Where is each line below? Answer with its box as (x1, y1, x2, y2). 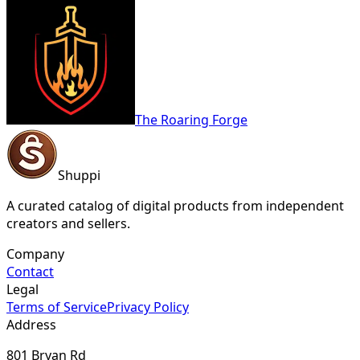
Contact (6, 262, 54, 280)
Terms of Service (6, 297, 107, 316)
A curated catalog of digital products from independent (6, 196, 344, 215)
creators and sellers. (6, 214, 130, 232)
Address (6, 315, 56, 333)
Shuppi (58, 166, 100, 184)
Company (6, 244, 64, 263)
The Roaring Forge (135, 110, 247, 129)
